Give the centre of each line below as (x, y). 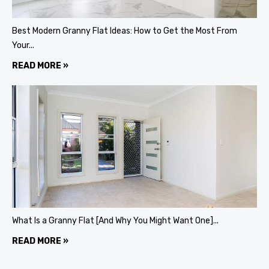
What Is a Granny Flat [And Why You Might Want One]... (115, 221)
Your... (23, 46)
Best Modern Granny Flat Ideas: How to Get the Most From (125, 31)
